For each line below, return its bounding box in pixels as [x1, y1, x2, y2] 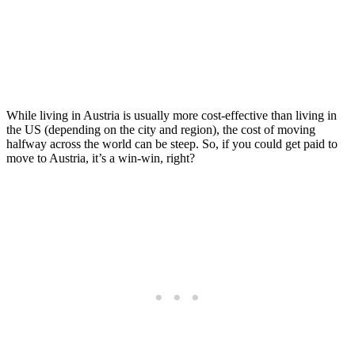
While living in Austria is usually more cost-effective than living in [6, 108, 337, 122]
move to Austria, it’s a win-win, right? [6, 151, 195, 165]
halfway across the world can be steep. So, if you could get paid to [6, 136, 338, 151]
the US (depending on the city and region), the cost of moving [6, 122, 315, 136]
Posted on [77, 79, 132, 94]
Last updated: [132, 79, 208, 94]
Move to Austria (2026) [6, 25, 293, 56]
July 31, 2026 [208, 79, 278, 94]
